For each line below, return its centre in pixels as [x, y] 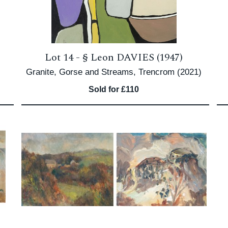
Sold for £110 [114, 89]
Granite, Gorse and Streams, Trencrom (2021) [114, 72]
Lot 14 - [64, 58]
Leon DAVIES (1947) [137, 58]
